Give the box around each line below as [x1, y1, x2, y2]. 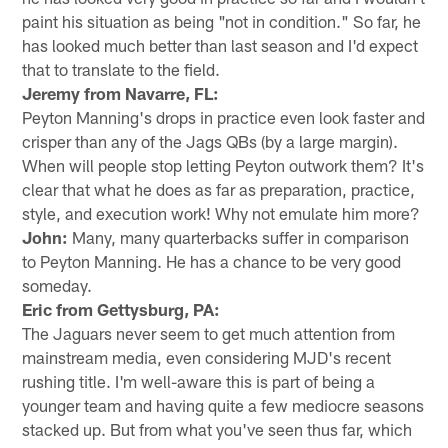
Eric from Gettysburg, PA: [22, 298, 221, 319]
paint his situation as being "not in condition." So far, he [22, 10, 422, 31]
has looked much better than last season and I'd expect [22, 34, 419, 55]
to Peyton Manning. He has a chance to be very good [22, 250, 402, 271]
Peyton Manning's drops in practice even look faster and [22, 106, 426, 127]
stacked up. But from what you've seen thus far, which [22, 418, 413, 439]
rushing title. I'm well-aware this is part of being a [22, 370, 376, 391]
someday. [22, 274, 93, 295]
